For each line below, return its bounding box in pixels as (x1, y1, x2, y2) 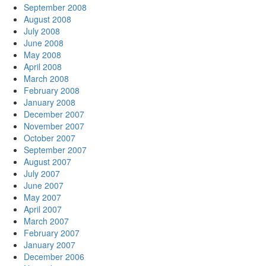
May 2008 (24, 49, 61, 61)
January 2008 (24, 96, 75, 108)
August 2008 (24, 13, 71, 25)
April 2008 (24, 61, 62, 72)
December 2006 (24, 251, 84, 262)
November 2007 (24, 120, 84, 132)
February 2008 (24, 84, 80, 96)
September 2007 (24, 144, 87, 156)
